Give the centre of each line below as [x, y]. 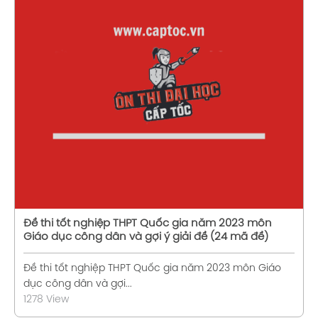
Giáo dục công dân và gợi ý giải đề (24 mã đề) [146, 237]
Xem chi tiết [171, 84]
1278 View [46, 300]
